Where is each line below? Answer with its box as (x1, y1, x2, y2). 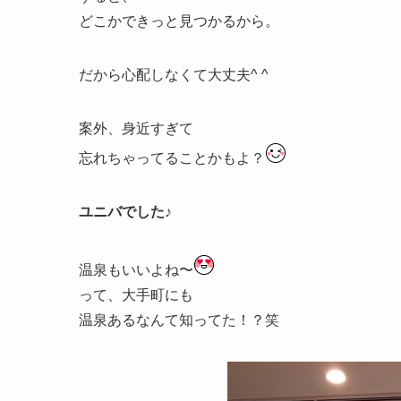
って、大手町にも (79, 287, 193, 303)
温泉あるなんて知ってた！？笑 (79, 312, 279, 328)
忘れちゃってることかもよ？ (79, 150, 265, 166)
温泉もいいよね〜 (79, 262, 193, 278)
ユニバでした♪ (79, 204, 172, 220)
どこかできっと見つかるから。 (79, 13, 279, 30)
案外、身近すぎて (79, 121, 193, 137)
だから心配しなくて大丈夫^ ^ (79, 67, 269, 83)
